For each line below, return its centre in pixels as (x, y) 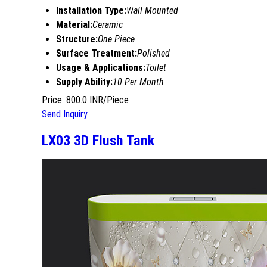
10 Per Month (138, 82)
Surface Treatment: (97, 53)
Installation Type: (91, 10)
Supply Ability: (84, 82)
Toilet (156, 67)
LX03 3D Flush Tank (98, 140)
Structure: (77, 39)
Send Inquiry (65, 114)
